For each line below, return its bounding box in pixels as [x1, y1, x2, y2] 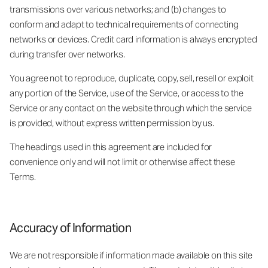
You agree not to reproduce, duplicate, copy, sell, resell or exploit [10, 72, 254, 84]
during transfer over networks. [10, 48, 125, 60]
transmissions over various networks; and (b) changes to [10, 3, 226, 15]
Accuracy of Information [10, 220, 132, 236]
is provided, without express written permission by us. [10, 117, 214, 129]
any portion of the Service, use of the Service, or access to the [10, 87, 243, 99]
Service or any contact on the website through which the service [10, 102, 252, 114]
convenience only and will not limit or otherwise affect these [10, 156, 235, 167]
